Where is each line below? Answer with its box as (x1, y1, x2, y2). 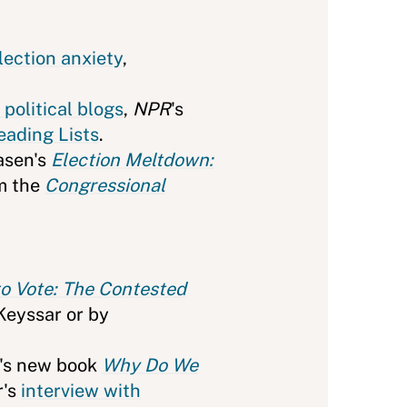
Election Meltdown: (51, 149, 213, 171)
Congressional (45, 174, 165, 196)
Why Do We (102, 354, 198, 376)
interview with (21, 380, 141, 402)
